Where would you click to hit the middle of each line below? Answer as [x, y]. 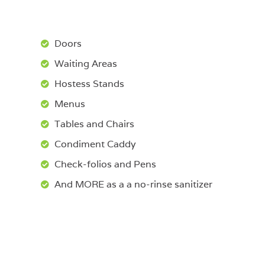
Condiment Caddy [95, 144]
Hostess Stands [89, 83]
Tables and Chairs [94, 124]
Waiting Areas [85, 63]
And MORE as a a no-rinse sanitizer [133, 184]
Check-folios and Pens [105, 164]
